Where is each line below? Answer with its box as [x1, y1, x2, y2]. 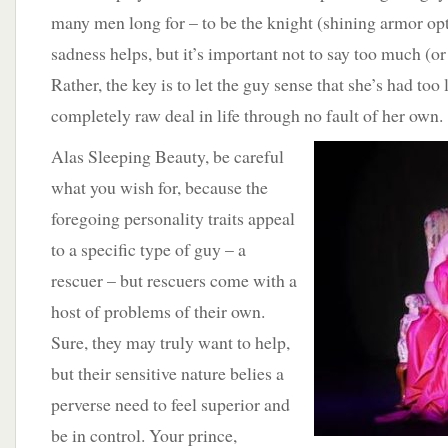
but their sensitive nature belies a [51, 361, 284, 385]
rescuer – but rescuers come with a [51, 268, 297, 292]
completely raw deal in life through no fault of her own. [51, 103, 443, 127]
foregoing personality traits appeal [51, 206, 295, 230]
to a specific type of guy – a [51, 237, 246, 261]
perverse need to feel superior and [51, 392, 290, 416]
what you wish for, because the [51, 175, 268, 199]
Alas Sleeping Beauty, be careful [51, 144, 284, 168]
